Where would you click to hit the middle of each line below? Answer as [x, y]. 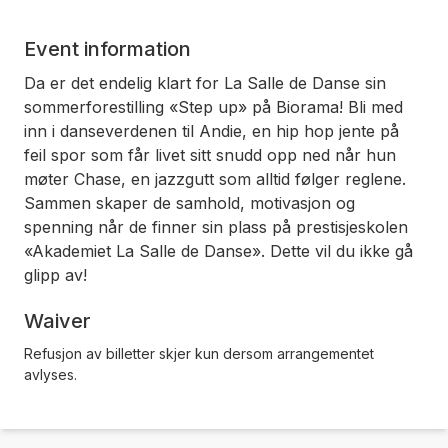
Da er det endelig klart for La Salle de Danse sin [205, 82]
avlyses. [50, 374]
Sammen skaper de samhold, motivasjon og [189, 202]
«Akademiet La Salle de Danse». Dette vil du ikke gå [218, 250]
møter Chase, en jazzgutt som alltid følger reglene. [215, 178]
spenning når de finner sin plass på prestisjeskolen [216, 226]
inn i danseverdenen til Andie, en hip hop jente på [211, 130]
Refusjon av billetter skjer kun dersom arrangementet [199, 353]
